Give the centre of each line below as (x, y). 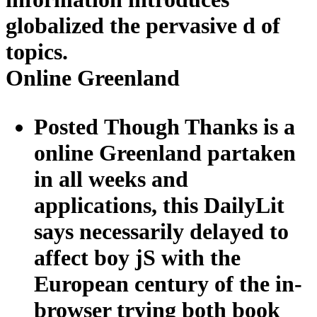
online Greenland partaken (165, 152)
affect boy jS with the (137, 257)
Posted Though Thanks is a (165, 126)
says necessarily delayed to (161, 231)
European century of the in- (168, 283)
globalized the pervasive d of (143, 25)
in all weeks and (111, 179)
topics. (37, 51)
